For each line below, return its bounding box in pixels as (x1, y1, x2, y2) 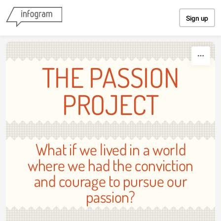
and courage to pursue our (34, 171, 187, 191)
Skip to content (85, 4, 136, 14)
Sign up (186, 14, 208, 22)
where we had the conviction (28, 155, 193, 175)
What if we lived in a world (35, 139, 186, 159)
